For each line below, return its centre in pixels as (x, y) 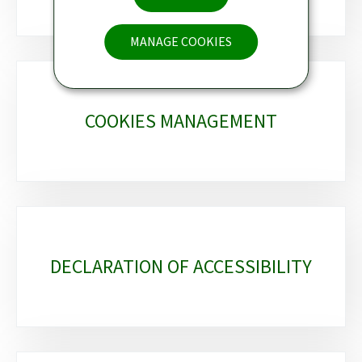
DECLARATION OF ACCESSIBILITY (181, 266)
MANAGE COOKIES (181, 42)
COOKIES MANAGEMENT (181, 121)
